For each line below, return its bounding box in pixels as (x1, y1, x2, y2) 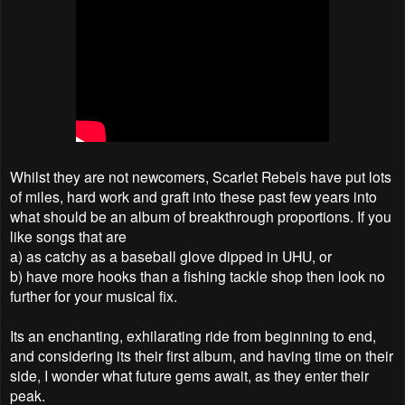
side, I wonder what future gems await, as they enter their (10, 364, 369, 385)
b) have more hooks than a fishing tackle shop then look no (10, 265, 385, 286)
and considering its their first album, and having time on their (10, 344, 393, 365)
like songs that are (10, 225, 130, 246)
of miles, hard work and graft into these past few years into (10, 185, 377, 206)
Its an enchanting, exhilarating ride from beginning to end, (10, 325, 376, 345)
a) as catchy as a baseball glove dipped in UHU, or (10, 245, 335, 266)
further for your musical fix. (10, 285, 177, 306)
